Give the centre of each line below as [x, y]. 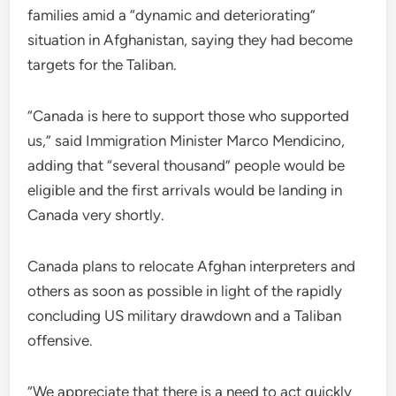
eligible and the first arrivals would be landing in [185, 190]
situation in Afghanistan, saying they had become [190, 40]
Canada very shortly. [96, 215]
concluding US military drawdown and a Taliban [185, 316]
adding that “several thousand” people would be [187, 165]
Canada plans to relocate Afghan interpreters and [192, 266]
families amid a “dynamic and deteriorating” [172, 15]
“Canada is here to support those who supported [189, 116]
